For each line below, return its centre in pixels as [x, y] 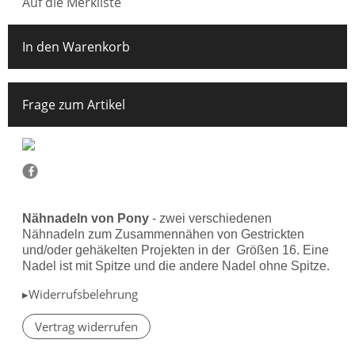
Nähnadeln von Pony [87, 218]
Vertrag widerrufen [86, 326]
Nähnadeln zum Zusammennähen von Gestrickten [163, 234]
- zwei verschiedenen [212, 218]
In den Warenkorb [76, 46]
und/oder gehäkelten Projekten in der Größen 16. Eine [176, 250]
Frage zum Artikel [74, 104]
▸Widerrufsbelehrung [80, 294]
